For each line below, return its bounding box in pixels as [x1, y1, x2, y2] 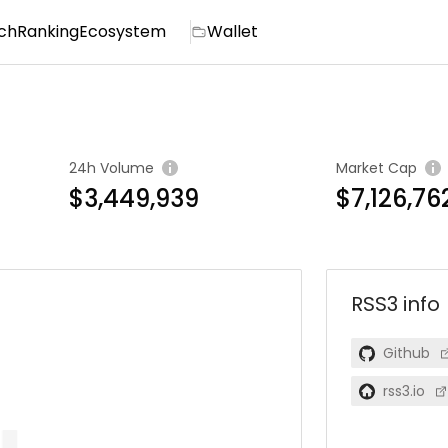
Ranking [16, 20, 79, 43]
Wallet [206, 20, 258, 43]
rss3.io [382, 381, 425, 401]
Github [382, 343, 430, 363]
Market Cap [335, 158, 417, 178]
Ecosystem [78, 20, 166, 43]
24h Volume [69, 158, 155, 178]
